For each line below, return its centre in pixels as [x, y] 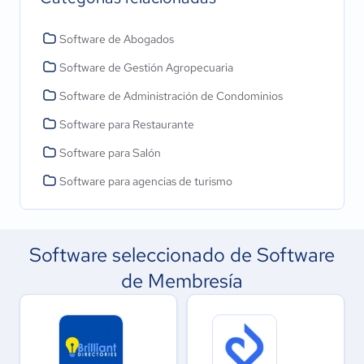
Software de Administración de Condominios [171, 96]
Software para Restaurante [127, 124]
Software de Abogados [117, 39]
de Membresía [182, 281]
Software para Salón [110, 153]
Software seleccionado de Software [182, 255]
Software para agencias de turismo [146, 181]
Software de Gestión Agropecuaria [146, 67]
